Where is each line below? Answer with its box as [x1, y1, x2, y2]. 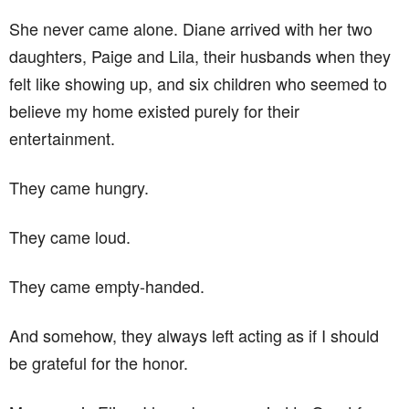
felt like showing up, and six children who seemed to [9, 71, 387, 95]
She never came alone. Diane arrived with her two [9, 16, 372, 40]
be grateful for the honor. [9, 351, 188, 374]
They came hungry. [9, 175, 149, 199]
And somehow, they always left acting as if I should [9, 323, 379, 347]
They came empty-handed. [9, 274, 204, 298]
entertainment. [9, 126, 115, 150]
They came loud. [9, 225, 131, 248]
